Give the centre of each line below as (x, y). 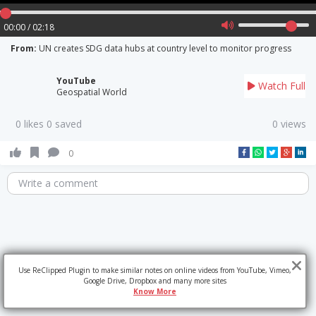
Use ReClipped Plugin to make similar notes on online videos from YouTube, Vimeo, (155, 270)
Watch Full (280, 86)
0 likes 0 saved (49, 124)
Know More (155, 291)
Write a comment (58, 183)
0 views (289, 124)
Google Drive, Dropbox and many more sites (155, 281)
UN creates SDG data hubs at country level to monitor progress (165, 48)
